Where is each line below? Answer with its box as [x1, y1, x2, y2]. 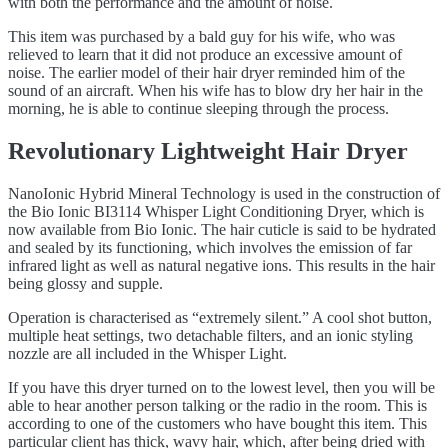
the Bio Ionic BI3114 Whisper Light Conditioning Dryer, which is [8, 203, 424, 221]
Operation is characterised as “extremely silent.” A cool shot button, [8, 309, 432, 327]
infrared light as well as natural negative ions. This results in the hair [8, 257, 435, 275]
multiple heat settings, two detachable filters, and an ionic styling [8, 327, 413, 345]
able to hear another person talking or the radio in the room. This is [8, 397, 427, 415]
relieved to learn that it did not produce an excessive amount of [8, 46, 402, 64]
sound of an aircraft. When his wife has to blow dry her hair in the [8, 82, 423, 100]
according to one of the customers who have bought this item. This [8, 415, 427, 433]
